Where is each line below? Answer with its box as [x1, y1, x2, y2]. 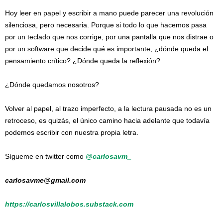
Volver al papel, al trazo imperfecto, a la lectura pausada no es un [5, 105, 212, 112]
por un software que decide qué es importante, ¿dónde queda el [5, 45, 208, 53]
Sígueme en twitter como [5, 152, 86, 160]
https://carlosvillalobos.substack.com [5, 200, 133, 208]
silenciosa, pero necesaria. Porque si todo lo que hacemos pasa [5, 21, 207, 29]
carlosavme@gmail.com [5, 176, 86, 184]
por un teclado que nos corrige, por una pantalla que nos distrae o [5, 33, 214, 41]
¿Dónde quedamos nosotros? [5, 81, 99, 89]
